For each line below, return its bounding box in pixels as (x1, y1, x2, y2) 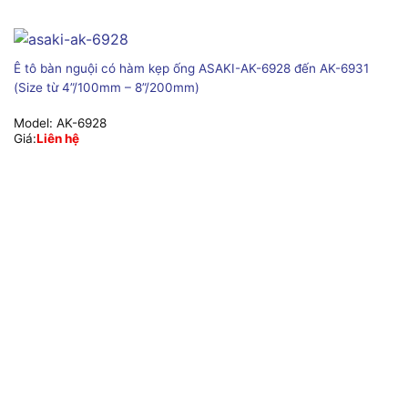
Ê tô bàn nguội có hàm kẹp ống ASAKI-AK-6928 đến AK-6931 (13, 61, 369, 76)
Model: (13, 115, 56, 130)
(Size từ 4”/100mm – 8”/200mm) (13, 80, 199, 96)
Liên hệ (36, 130, 79, 146)
